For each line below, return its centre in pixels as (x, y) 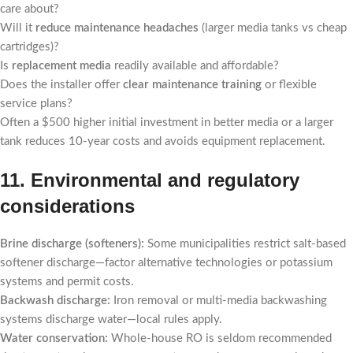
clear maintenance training (192, 85)
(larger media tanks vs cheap (273, 28)
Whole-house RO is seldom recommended (220, 338)
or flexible (289, 85)
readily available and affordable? (195, 66)
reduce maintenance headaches (117, 28)
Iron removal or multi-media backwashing (219, 301)
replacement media (61, 66)
